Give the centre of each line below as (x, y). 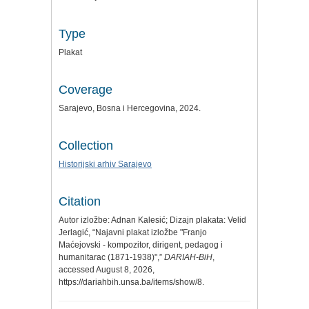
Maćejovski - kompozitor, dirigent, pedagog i (141, 245)
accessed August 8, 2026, (107, 269)
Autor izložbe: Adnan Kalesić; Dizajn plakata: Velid (152, 220)
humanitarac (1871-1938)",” (111, 257)
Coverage (86, 89)
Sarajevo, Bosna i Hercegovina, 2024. (130, 108)
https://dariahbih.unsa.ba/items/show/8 (130, 282)
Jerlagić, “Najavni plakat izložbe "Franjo (133, 232)
